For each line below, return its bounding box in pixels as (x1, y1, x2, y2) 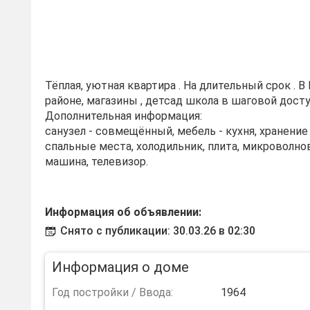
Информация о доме (52, 259, 189, 275)
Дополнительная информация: (45, 109, 202, 122)
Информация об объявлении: (45, 206, 201, 219)
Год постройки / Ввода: (52, 286, 173, 299)
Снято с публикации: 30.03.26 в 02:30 (60, 224, 255, 237)
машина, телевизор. (45, 155, 148, 168)
